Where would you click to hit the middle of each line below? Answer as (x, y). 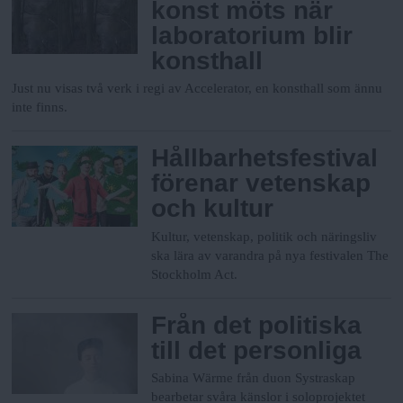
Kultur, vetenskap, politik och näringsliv (264, 236)
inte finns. (40, 107)
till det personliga (257, 350)
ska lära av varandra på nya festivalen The (270, 255)
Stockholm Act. (195, 274)
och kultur (213, 209)
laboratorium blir (252, 35)
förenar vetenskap (261, 184)
